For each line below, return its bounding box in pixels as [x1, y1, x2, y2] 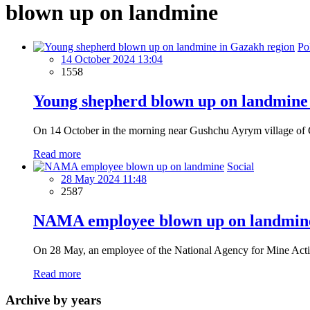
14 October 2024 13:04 [61, 53, 163, 65]
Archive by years [6, 293, 101, 308]
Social [227, 160, 254, 172]
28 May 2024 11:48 [61, 172, 147, 185]
